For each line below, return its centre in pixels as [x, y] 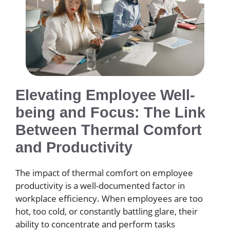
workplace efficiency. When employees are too [109, 198]
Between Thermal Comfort [109, 130]
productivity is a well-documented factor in [100, 185]
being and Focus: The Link [110, 112]
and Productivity [74, 147]
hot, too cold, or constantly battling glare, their [107, 211]
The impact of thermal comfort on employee [104, 172]
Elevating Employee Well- [105, 95]
